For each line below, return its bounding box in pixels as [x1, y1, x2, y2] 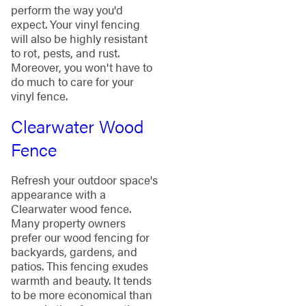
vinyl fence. [10, 87, 68, 105]
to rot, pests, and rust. [10, 44, 120, 61]
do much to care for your [10, 73, 134, 90]
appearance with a [10, 185, 106, 202]
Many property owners [10, 214, 126, 231]
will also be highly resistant [10, 30, 148, 47]
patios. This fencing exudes [10, 257, 148, 274]
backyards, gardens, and [10, 242, 137, 260]
